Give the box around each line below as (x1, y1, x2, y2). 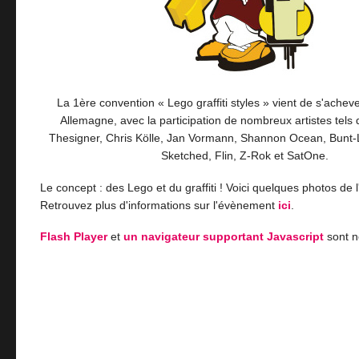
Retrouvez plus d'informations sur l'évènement (40, 198, 278, 212)
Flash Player (40, 230, 107, 244)
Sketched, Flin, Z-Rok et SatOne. (161, 149, 329, 163)
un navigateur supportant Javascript (123, 230, 327, 244)
